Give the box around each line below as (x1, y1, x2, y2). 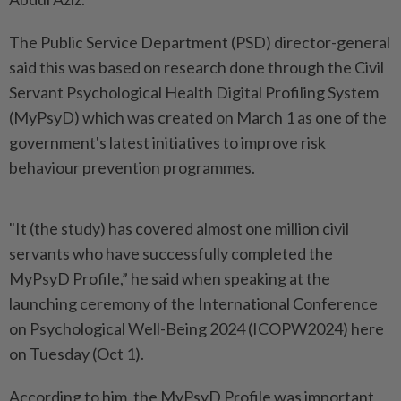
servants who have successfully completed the (9, 243, 333, 263)
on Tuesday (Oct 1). (9, 344, 144, 363)
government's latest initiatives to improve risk (9, 132, 326, 152)
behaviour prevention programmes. (9, 158, 255, 177)
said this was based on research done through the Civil (9, 57, 384, 77)
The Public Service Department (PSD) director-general (9, 32, 390, 52)
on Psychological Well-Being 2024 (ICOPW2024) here (9, 319, 384, 338)
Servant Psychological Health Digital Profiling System (9, 82, 379, 102)
